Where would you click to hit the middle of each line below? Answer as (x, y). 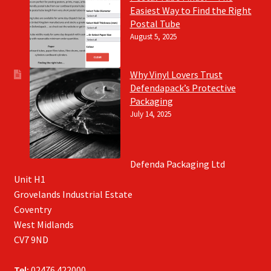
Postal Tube (155, 23)
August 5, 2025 (153, 36)
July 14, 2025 (150, 114)
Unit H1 (29, 179)
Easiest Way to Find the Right (191, 10)
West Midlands (44, 225)
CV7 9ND (31, 240)
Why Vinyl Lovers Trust (176, 74)
